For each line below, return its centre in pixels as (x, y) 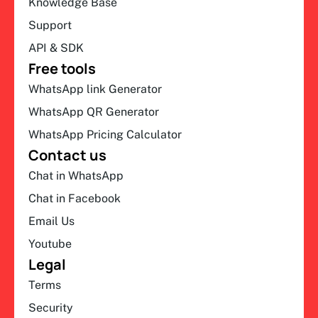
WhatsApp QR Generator (94, 112)
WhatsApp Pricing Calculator (105, 135)
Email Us (51, 221)
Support (50, 26)
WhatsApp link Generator (95, 89)
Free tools (62, 69)
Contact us (67, 155)
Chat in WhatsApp (76, 176)
